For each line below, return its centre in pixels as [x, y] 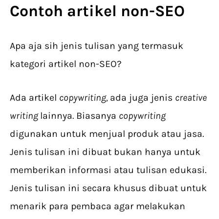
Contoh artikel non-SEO [97, 11]
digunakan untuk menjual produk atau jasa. [107, 133]
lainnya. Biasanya [79, 115]
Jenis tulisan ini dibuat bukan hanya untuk [105, 152]
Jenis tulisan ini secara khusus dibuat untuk [108, 188]
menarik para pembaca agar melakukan [98, 206]
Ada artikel [34, 97]
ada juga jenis [142, 97]
